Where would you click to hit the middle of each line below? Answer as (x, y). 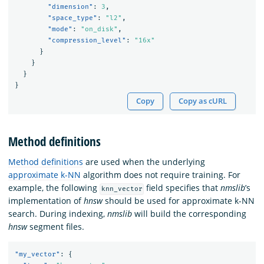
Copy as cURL (203, 101)
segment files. (56, 227)
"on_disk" (99, 29)
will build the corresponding (189, 214)
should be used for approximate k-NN (179, 201)
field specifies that (182, 188)
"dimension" (70, 7)
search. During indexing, (58, 214)
